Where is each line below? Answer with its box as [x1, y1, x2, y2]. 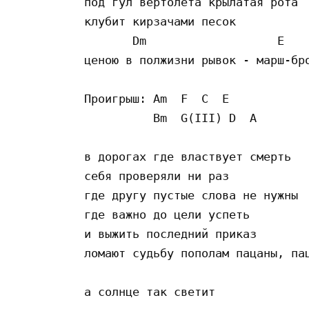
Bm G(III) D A [84, 110, 257, 125]
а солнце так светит [84, 284, 222, 299]
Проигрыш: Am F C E [84, 91, 229, 106]
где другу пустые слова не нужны [84, 188, 305, 202]
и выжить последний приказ [84, 226, 257, 241]
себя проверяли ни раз [84, 168, 236, 183]
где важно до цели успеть [84, 207, 257, 221]
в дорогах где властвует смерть [84, 149, 298, 163]
